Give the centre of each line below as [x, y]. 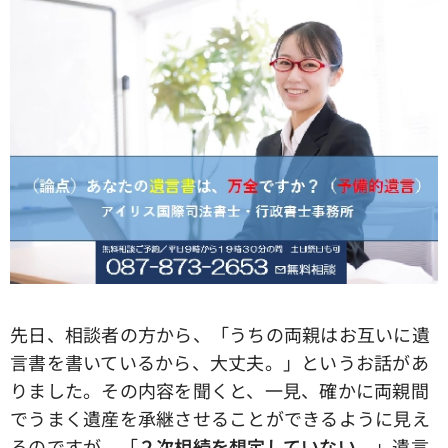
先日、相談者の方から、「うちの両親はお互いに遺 [220, 334]
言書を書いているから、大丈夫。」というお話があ [219, 362]
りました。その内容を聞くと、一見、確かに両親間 [219, 390]
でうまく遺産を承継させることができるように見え [220, 418]
